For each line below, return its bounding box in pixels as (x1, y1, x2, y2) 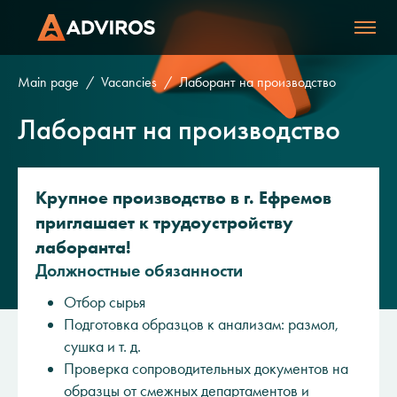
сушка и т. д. (64, 337, 141, 356)
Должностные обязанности (35, 260, 243, 281)
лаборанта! (35, 237, 131, 258)
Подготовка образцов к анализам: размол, (64, 315, 339, 334)
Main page (18, 74, 79, 90)
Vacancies (101, 74, 157, 90)
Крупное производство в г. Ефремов (35, 187, 331, 208)
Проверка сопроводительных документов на (64, 359, 348, 378)
